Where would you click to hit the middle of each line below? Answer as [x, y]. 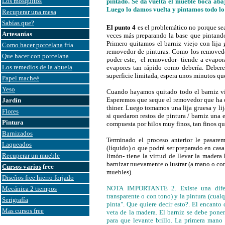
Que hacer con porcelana [35, 56]
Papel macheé [21, 78]
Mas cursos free [23, 211]
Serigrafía [15, 200]
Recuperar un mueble [31, 155]
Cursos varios [22, 166]
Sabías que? [18, 23]
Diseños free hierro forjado [38, 178]
